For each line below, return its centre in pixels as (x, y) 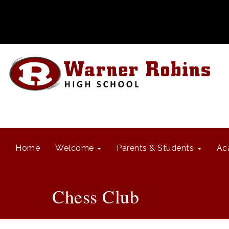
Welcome (76, 148)
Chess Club (96, 196)
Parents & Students (156, 148)
